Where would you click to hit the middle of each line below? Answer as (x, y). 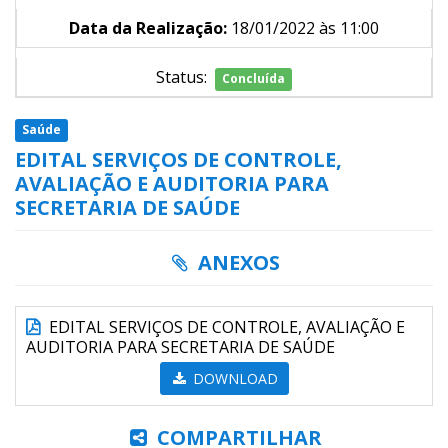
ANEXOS (237, 263)
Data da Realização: (148, 28)
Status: (185, 77)
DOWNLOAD (233, 379)
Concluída (253, 79)
